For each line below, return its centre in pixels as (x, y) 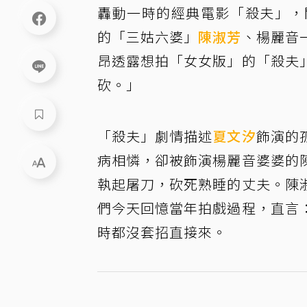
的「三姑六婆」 (148, 36)
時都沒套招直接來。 (162, 232)
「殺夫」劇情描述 (155, 136)
